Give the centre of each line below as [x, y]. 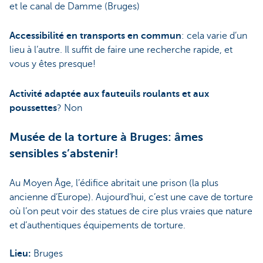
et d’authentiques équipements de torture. [97, 225]
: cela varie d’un [214, 36]
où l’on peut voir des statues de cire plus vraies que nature [131, 211]
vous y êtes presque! [53, 64]
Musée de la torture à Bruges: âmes [106, 137]
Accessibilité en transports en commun [95, 36]
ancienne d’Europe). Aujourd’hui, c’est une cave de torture [131, 197]
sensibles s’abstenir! [65, 153]
